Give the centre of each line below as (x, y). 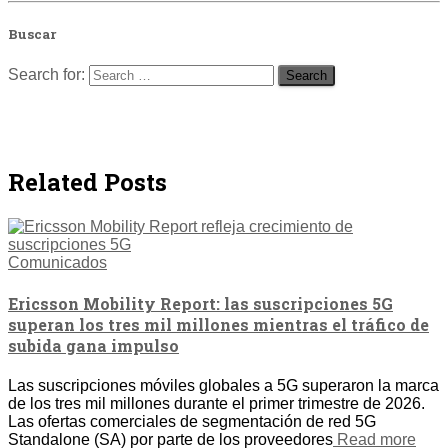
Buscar (32, 33)
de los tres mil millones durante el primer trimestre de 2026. (216, 404)
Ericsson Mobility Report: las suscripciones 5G (200, 304)
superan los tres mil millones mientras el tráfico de (218, 325)
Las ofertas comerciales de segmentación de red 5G (192, 422)
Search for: (46, 74)
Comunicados (57, 262)
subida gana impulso (93, 346)
